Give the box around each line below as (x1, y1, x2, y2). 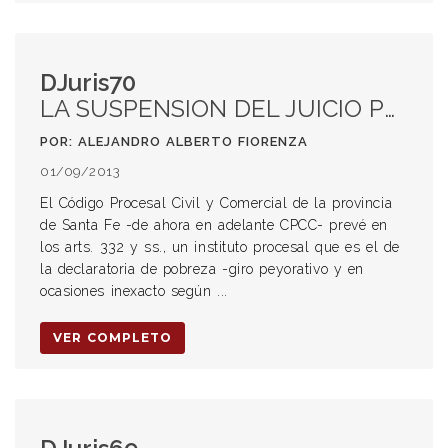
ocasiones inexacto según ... (40, 283, 228, 299)
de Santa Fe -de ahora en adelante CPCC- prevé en (40, 217, 388, 233)
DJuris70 (40, 68, 136, 97)
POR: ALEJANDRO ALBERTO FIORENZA (40, 134, 308, 149)
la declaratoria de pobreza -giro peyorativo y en (40, 261, 364, 277)
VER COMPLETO (53, 330, 172, 345)
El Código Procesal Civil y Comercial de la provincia (40, 195, 393, 211)
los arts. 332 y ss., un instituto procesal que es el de (40, 239, 400, 255)
